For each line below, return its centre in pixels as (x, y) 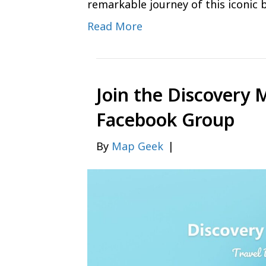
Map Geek (137, 146)
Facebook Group (165, 120)
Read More (115, 26)
